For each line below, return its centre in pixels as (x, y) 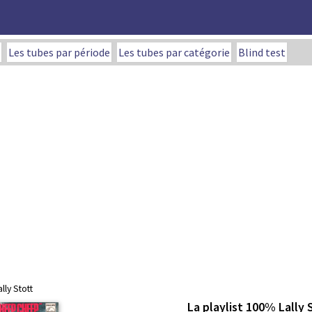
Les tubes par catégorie (174, 52)
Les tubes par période (59, 52)
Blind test (262, 52)
